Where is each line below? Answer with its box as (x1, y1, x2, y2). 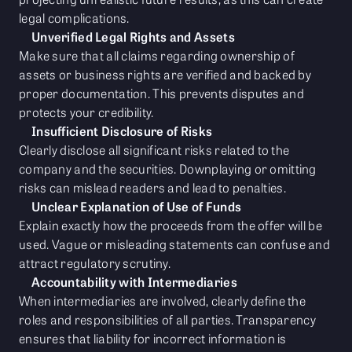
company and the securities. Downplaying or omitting (19, 159, 317, 178)
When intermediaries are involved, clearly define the (19, 291, 306, 310)
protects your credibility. (19, 103, 154, 122)
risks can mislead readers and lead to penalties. (19, 178, 286, 197)
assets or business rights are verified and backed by (19, 65, 311, 84)
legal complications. (19, 9, 130, 27)
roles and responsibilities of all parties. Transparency (19, 310, 316, 329)
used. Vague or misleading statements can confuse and (19, 235, 330, 254)
